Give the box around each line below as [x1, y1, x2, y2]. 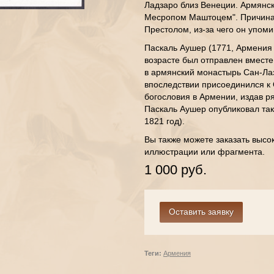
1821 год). [144, 116, 185, 126]
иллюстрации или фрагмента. [144, 147, 265, 157]
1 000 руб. [144, 162, 207, 177]
